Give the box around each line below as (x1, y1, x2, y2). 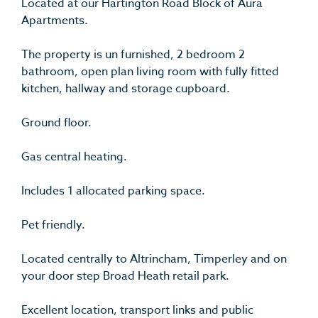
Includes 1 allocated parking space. (21, 182, 205, 200)
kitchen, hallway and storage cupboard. (21, 80, 230, 98)
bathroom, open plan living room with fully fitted (21, 63, 279, 81)
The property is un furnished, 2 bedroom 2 (21, 46, 245, 64)
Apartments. (21, 12, 88, 30)
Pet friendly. (21, 216, 85, 234)
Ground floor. (21, 114, 92, 132)
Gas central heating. (21, 148, 127, 166)
